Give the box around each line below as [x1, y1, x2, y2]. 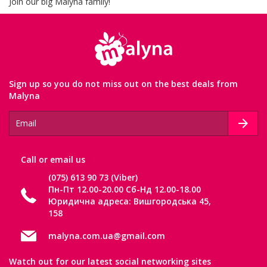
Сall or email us [21, 154, 85, 165]
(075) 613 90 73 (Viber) [48, 172, 138, 183]
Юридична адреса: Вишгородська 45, [48, 195, 211, 207]
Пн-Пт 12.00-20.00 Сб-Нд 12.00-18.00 [48, 184, 201, 195]
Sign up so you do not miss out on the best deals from [9, 78, 238, 89]
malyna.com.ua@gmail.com [48, 230, 165, 241]
